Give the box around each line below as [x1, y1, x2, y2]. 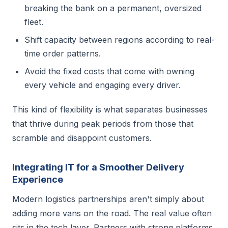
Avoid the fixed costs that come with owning [24, 66, 194, 76]
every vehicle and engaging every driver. [24, 80, 181, 90]
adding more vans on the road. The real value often [12, 208, 212, 218]
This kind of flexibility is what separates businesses [12, 104, 208, 115]
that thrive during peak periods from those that [12, 119, 193, 129]
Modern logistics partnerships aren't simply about [12, 194, 204, 204]
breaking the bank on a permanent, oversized [24, 3, 202, 13]
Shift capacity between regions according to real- [24, 35, 215, 45]
